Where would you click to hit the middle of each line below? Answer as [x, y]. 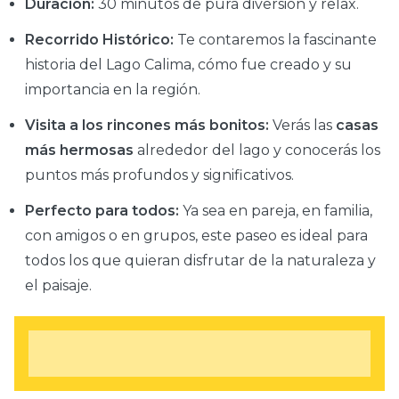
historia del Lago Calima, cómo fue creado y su [188, 65]
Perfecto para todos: [102, 211]
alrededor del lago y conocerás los [257, 151]
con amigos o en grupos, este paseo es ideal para [196, 236]
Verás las [302, 126]
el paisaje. [58, 286]
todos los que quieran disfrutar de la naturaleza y [200, 261]
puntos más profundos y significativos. [159, 175]
